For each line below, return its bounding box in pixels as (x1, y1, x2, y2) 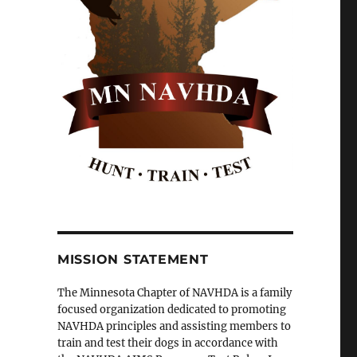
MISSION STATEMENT (57, 252, 209, 268)
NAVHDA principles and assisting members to (57, 320, 291, 334)
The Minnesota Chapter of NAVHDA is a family (57, 286, 292, 300)
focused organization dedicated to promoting (57, 303, 286, 317)
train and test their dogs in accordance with (57, 336, 278, 351)
